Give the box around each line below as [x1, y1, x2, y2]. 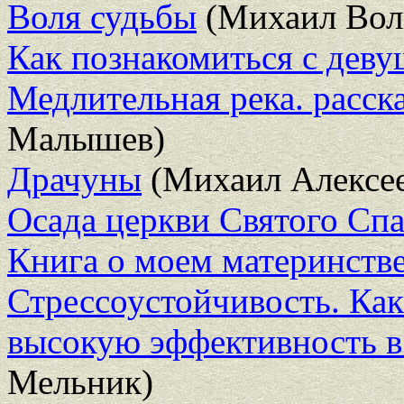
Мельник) [7, 362, 153, 401]
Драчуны [7, 159, 142, 198]
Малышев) [7, 118, 165, 158]
